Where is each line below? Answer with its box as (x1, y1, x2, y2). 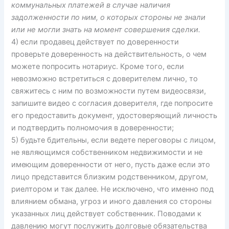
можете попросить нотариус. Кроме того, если (11, 61, 185, 71)
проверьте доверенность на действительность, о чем (11, 49, 207, 59)
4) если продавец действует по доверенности (11, 37, 179, 47)
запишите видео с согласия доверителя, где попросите (11, 98, 213, 108)
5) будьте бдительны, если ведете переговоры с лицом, (11, 135, 216, 145)
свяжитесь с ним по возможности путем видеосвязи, (11, 86, 207, 96)
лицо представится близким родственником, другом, (11, 172, 209, 181)
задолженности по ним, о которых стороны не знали (11, 12, 206, 22)
